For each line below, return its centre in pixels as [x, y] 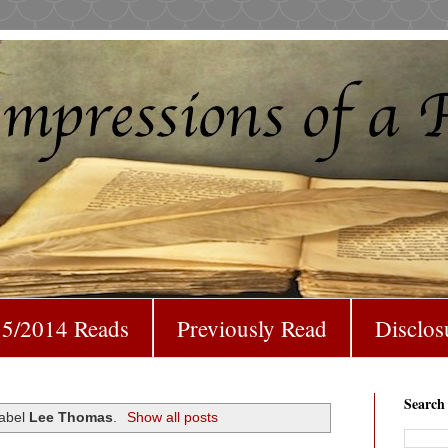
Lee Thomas [71, 416]
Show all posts [172, 416]
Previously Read [252, 327]
